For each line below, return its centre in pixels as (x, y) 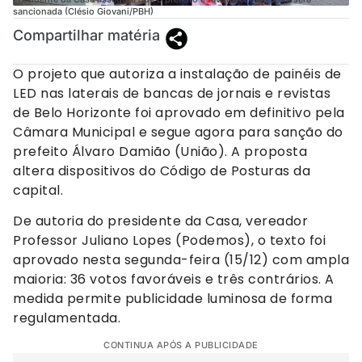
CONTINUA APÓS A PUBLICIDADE (181, 345)
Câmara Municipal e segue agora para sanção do (178, 132)
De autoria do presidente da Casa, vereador (160, 221)
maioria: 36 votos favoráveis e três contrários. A (174, 279)
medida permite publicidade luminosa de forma (173, 298)
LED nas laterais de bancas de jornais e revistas (172, 93)
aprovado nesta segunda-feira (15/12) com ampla (181, 259)
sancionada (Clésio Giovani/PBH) (83, 11)
